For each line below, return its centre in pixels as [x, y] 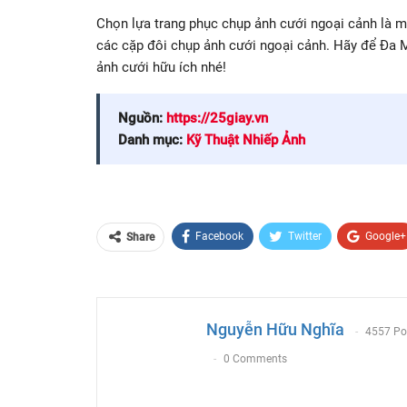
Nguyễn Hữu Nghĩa [275, 330]
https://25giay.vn [217, 119]
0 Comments [255, 358]
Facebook [219, 237]
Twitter [305, 237]
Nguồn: [142, 119]
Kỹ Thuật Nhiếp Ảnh [246, 140]
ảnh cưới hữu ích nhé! [161, 68]
